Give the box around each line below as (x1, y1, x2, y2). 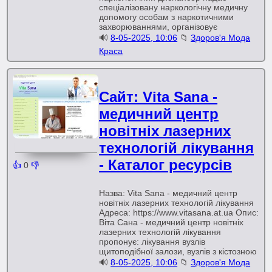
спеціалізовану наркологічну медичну (99, 2, 248, 12)
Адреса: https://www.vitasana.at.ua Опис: (99, 208, 259, 217)
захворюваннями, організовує (99, 22, 218, 32)
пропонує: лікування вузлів (99, 237, 206, 246)
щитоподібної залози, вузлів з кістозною (99, 246, 257, 256)
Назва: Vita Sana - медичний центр (99, 188, 238, 198)
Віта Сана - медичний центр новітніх (99, 217, 244, 227)
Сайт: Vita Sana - (99, 89, 218, 105)
